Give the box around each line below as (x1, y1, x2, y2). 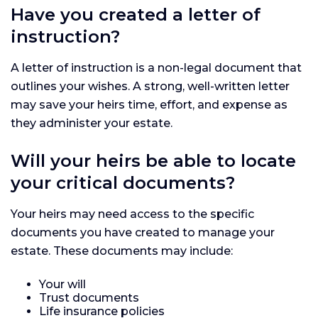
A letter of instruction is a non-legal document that (11, 60, 302, 75)
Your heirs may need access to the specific (11, 207, 254, 221)
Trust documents (39, 290, 139, 305)
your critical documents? (11, 172, 235, 193)
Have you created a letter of (11, 4, 261, 25)
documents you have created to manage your (11, 225, 275, 239)
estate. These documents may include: (11, 243, 233, 258)
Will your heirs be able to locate (11, 150, 296, 171)
